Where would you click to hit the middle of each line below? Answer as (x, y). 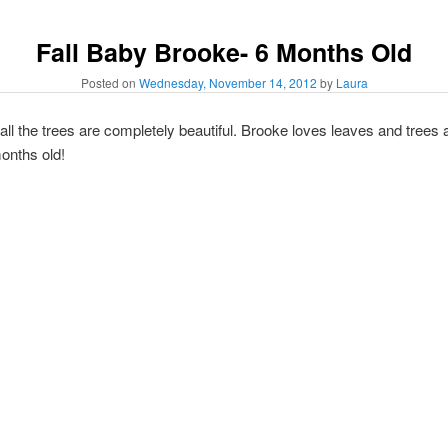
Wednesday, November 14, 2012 (227, 83)
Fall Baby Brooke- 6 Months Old (224, 51)
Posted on (109, 83)
